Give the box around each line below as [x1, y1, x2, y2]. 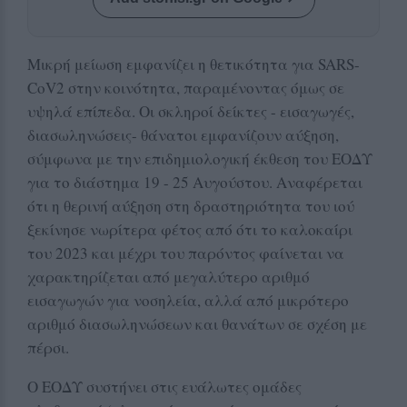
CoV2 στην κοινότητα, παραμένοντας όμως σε [27, 76, 344, 98]
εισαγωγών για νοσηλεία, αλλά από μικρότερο [27, 289, 349, 311]
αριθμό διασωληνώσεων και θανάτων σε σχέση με [27, 313, 367, 334]
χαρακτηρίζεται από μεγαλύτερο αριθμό [27, 265, 310, 287]
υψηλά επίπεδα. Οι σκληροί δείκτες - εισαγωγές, [27, 100, 354, 122]
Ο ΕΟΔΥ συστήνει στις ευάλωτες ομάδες [27, 375, 302, 397]
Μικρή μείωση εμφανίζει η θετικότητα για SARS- [27, 53, 360, 74]
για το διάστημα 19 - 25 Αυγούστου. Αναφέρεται [27, 171, 362, 193]
